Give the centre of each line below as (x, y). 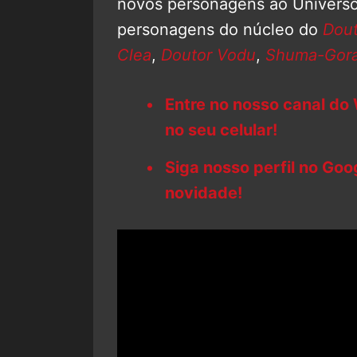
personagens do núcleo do (220, 29)
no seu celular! (221, 129)
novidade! (204, 192)
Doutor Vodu (208, 55)
